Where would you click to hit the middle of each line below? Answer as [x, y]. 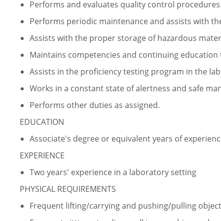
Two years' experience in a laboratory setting [113, 172]
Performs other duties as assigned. [95, 105]
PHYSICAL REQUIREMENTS [68, 189]
